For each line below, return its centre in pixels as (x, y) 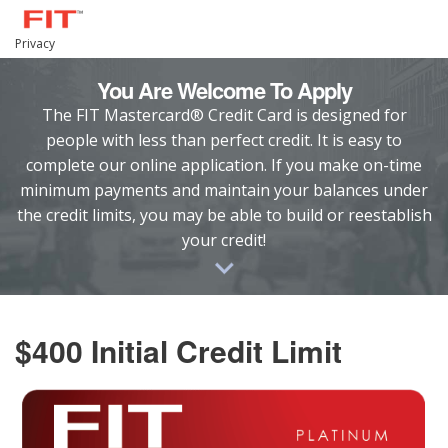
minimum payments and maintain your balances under (224, 190)
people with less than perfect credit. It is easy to (224, 140)
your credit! (224, 240)
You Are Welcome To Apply (224, 90)
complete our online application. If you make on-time (224, 165)
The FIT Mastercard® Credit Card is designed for (224, 115)
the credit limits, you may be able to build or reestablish (224, 215)
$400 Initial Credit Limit (178, 350)
